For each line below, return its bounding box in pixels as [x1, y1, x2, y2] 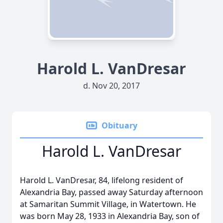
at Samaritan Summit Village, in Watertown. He [20, 199, 196, 210]
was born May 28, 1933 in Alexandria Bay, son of [20, 211, 200, 222]
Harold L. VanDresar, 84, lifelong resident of [20, 175, 183, 186]
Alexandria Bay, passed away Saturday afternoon [20, 187, 203, 198]
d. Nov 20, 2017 [83, 80, 140, 91]
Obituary [102, 120, 137, 131]
